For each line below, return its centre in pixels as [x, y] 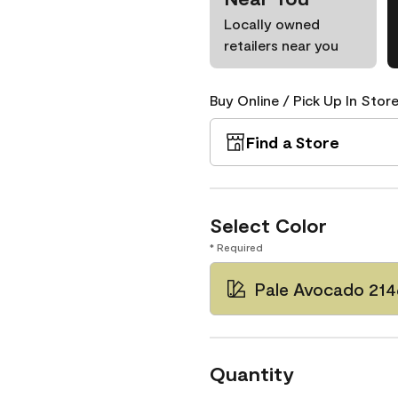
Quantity [252, 373]
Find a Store [293, 142]
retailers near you [281, 45]
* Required [236, 247]
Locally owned [272, 24]
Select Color [268, 225]
